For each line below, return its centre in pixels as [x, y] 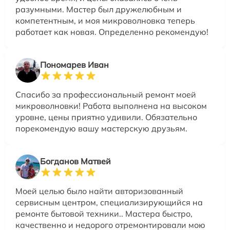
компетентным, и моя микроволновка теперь [105, 20]
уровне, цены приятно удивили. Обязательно [106, 117]
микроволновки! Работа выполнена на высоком [111, 106]
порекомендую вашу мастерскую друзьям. [101, 128]
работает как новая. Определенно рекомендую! [112, 32]
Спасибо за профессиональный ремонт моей [106, 94]
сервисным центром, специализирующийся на [109, 202]
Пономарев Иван [74, 64]
